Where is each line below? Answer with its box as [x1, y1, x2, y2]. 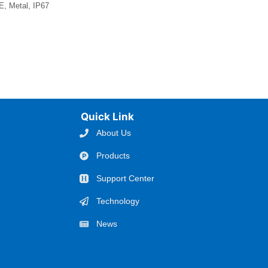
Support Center [96, 173, 154, 183]
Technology [96, 196, 139, 206]
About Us [96, 128, 131, 138]
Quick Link [81, 111, 135, 123]
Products [96, 151, 130, 160]
